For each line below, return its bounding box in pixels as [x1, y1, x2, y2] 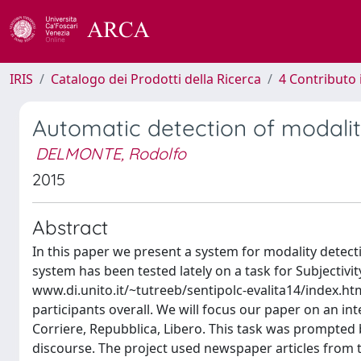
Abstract [32, 215, 108, 239]
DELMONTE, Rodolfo [35, 143, 186, 164]
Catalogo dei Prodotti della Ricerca [51, 70, 261, 88]
